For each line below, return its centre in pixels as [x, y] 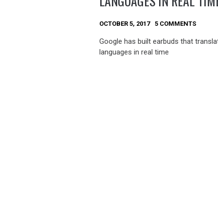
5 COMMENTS [176, 24]
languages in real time [134, 52]
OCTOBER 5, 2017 [125, 24]
